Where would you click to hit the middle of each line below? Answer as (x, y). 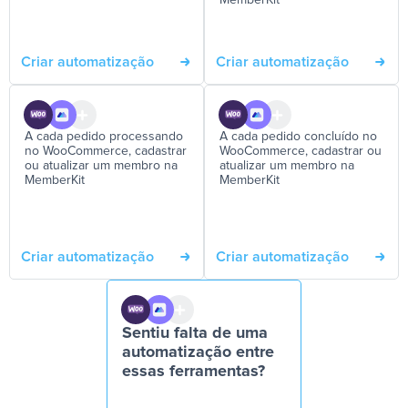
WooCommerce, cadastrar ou (301, 151)
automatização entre (198, 352)
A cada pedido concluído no (298, 137)
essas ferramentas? (194, 372)
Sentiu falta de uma (195, 333)
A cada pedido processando (104, 137)
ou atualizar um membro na (101, 166)
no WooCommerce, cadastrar (106, 151)
